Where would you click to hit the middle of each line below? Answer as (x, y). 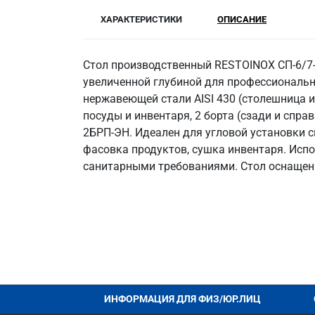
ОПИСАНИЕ (242, 19)
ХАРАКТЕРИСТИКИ (141, 19)
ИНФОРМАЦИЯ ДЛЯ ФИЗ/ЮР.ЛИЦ (182, 299)
